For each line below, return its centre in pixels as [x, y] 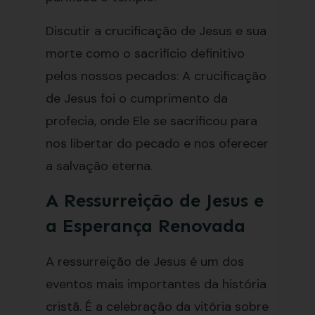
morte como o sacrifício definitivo [145, 53]
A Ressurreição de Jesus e [154, 201]
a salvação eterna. [99, 166]
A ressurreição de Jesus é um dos [144, 262]
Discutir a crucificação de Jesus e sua [156, 31]
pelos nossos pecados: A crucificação [156, 76]
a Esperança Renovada [145, 226]
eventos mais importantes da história [156, 284]
